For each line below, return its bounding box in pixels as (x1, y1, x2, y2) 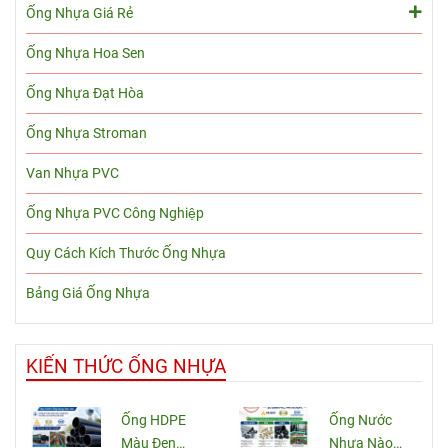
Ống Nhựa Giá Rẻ (26, 5, 133, 23)
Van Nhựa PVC (26, 165, 119, 183)
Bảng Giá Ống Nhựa (26, 285, 150, 303)
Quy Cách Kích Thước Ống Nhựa (26, 245, 226, 263)
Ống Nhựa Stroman (26, 125, 147, 143)
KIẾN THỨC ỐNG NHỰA (26, 355, 226, 379)
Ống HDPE (121, 412, 187, 430)
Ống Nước (329, 412, 393, 430)
